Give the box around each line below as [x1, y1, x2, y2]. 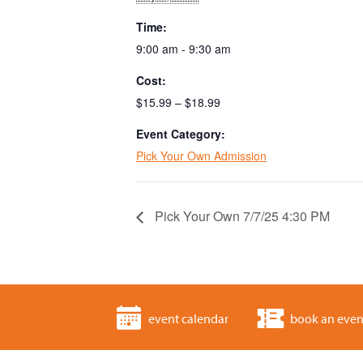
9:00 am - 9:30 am [136, 41, 231, 57]
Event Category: [136, 126, 225, 142]
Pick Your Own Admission [136, 147, 267, 164]
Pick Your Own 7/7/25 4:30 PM [152, 206, 330, 225]
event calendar [148, 310, 229, 327]
